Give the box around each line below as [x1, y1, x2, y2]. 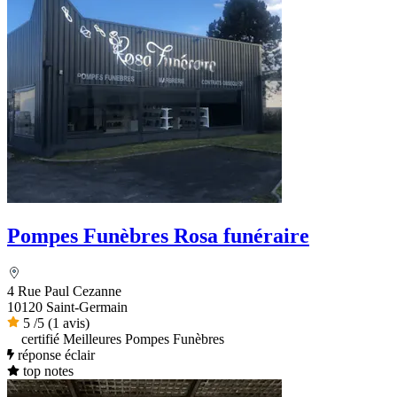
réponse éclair [17, 346, 95, 362]
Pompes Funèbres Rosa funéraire [7, 223, 309, 247]
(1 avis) [48, 315, 90, 331]
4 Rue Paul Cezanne [7, 283, 121, 299]
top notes [22, 362, 74, 378]
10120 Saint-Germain [7, 299, 128, 315]
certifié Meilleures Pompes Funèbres [21, 331, 224, 346]
